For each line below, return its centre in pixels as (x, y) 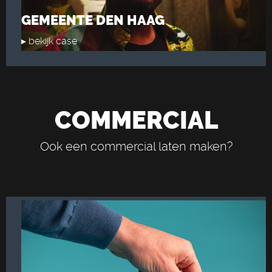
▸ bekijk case (49, 41)
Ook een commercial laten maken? (136, 146)
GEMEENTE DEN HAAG (93, 20)
